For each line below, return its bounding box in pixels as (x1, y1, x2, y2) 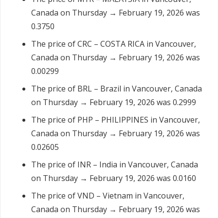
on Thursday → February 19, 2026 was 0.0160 (31, 173, 196, 184)
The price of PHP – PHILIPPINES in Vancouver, (31, 114, 200, 126)
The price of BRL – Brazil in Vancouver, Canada (31, 83, 202, 94)
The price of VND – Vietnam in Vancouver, (31, 190, 184, 201)
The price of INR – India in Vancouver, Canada (31, 159, 198, 170)
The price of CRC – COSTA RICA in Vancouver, (31, 38, 196, 50)
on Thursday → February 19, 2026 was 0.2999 (31, 97, 196, 108)
